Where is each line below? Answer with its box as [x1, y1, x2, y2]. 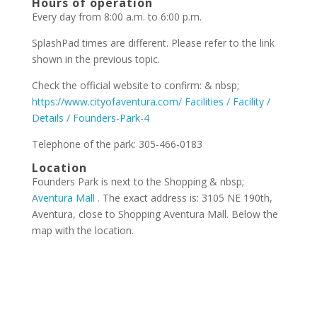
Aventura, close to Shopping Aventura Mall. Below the [31, 207, 278, 221]
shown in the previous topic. [31, 52, 160, 66]
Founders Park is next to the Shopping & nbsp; [31, 175, 244, 188]
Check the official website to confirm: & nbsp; [31, 79, 239, 92]
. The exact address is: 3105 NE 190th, [97, 191, 272, 204]
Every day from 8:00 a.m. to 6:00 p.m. [31, 10, 202, 23]
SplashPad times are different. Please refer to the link [31, 36, 275, 50]
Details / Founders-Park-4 [31, 111, 149, 125]
